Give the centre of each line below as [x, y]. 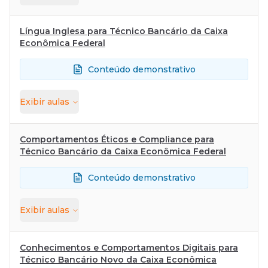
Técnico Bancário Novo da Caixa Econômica [118, 260]
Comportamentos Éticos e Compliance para [117, 139]
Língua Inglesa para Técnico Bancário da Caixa [124, 31]
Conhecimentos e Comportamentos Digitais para [129, 248]
